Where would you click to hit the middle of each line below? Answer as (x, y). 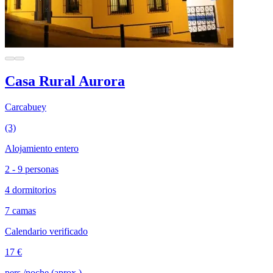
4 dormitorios (30, 190)
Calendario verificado (46, 231)
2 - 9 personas (32, 169)
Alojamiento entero (42, 148)
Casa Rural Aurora (65, 81)
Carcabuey (26, 107)
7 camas (20, 210)
